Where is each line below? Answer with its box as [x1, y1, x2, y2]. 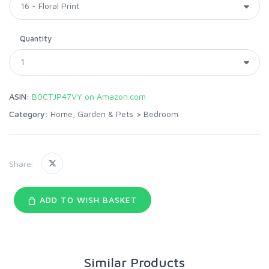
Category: [9, 109, 48, 119]
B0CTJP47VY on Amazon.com [32, 91, 146, 102]
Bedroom [144, 109, 178, 119]
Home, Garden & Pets [50, 109, 133, 119]
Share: [9, 158, 34, 169]
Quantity [20, 34, 52, 44]
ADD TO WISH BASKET [36, 195, 138, 205]
